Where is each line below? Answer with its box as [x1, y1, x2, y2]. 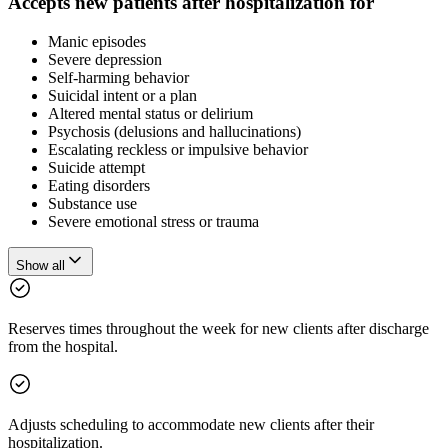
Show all [16, 257, 65, 273]
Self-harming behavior [48, 68, 189, 86]
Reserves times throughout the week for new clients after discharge [8, 319, 429, 337]
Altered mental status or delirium [48, 104, 253, 122]
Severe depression [48, 50, 162, 68]
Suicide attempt [48, 158, 145, 176]
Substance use [48, 194, 137, 212]
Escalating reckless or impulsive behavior [48, 140, 308, 158]
